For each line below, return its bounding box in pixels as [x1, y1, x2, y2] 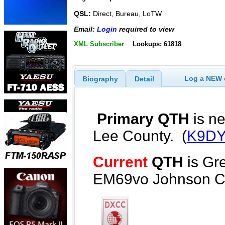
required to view [117, 25, 174, 33]
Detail [134, 74, 154, 83]
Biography [82, 74, 118, 83]
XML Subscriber [74, 40, 124, 48]
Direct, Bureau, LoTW [91, 10, 162, 18]
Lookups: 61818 [132, 40, 181, 48]
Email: [74, 25, 97, 33]
